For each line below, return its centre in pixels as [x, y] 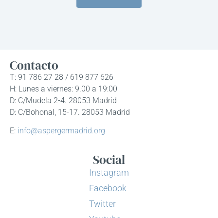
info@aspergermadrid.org [61, 131]
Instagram [109, 172]
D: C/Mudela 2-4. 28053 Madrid [63, 100]
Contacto [34, 65]
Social [109, 159]
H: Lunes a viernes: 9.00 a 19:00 [64, 89]
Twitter [102, 203]
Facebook [108, 188]
